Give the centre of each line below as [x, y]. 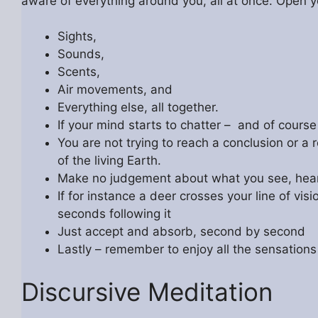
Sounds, [81, 54]
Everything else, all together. [138, 108]
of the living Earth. [109, 161]
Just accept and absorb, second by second [181, 232]
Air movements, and [115, 90]
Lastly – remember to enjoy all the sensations [187, 250]
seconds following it [114, 214]
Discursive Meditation [147, 291]
